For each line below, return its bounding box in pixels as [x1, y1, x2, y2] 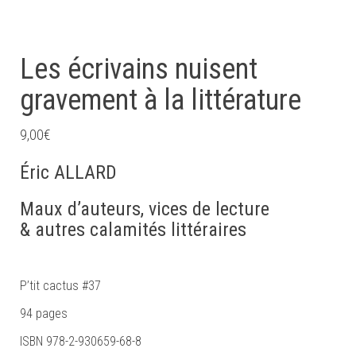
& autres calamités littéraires [20, 219, 246, 242]
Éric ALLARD [20, 161, 117, 184]
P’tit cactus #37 [20, 278, 101, 294]
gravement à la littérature [20, 83, 301, 118]
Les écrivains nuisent [20, 52, 257, 87]
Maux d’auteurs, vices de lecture [20, 198, 269, 221]
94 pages [20, 306, 68, 322]
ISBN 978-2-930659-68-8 [20, 334, 141, 350]
